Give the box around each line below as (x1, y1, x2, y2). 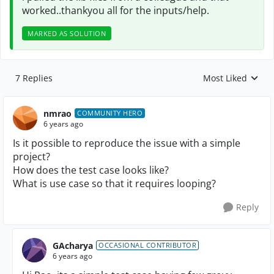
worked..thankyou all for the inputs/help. (22, 4, 209, 17)
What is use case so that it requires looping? (13, 177, 216, 190)
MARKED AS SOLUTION (28, 29, 106, 38)
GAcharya (53, 239, 93, 251)
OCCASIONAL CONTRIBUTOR (98, 240, 196, 250)
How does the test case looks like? (13, 163, 169, 177)
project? (13, 150, 50, 163)
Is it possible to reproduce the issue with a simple (13, 136, 240, 150)
